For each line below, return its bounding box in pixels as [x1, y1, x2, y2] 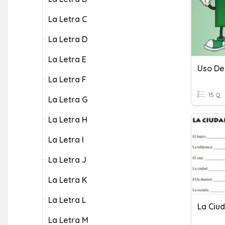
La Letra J [48, 155, 86, 165]
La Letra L [48, 195, 86, 205]
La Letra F [48, 74, 86, 84]
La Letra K [48, 175, 87, 185]
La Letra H [48, 115, 87, 125]
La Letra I [48, 135, 84, 145]
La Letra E [48, 54, 86, 64]
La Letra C [48, 14, 87, 24]
